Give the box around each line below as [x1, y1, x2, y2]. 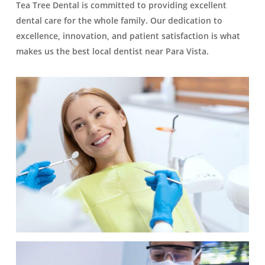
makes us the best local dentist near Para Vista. [15, 46, 209, 57]
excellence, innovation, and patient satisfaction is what [15, 30, 240, 42]
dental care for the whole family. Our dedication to [15, 15, 222, 27]
